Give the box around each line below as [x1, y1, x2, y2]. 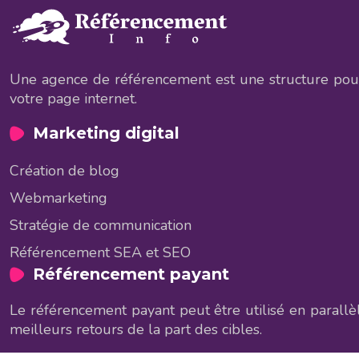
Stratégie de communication [10, 215, 192, 235]
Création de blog [10, 160, 119, 180]
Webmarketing [10, 188, 107, 208]
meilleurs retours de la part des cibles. [10, 319, 262, 339]
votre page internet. [10, 88, 137, 108]
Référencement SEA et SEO [10, 242, 191, 262]
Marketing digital [33, 123, 179, 143]
